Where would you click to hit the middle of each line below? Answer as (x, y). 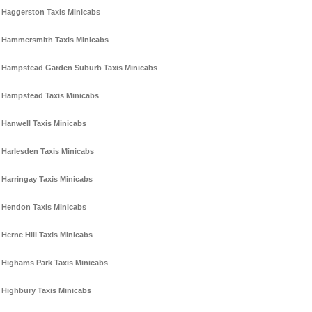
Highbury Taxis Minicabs (46, 291)
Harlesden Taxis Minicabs (48, 151)
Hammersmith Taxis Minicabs (55, 40)
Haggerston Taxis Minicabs (51, 12)
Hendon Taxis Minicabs (44, 207)
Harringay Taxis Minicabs (47, 179)
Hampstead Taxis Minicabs (50, 96)
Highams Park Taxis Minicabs (55, 263)
